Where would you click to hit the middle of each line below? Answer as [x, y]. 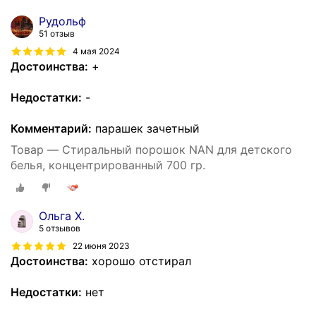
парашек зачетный [146, 129]
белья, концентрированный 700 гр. [108, 165]
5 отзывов [60, 228]
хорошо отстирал [140, 261]
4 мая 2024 [96, 51]
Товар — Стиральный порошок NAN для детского [151, 150]
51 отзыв [57, 34]
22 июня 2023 [101, 245]
